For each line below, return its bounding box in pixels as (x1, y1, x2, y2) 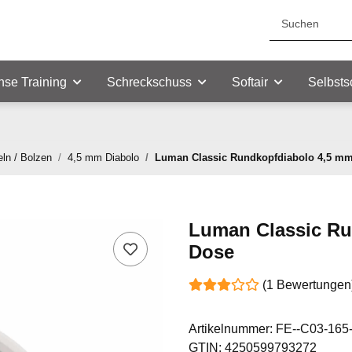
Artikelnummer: (189, 322, 276, 336)
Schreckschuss (107, 75, 192, 90)
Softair (232, 75, 268, 90)
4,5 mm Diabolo (68, 152, 139, 164)
